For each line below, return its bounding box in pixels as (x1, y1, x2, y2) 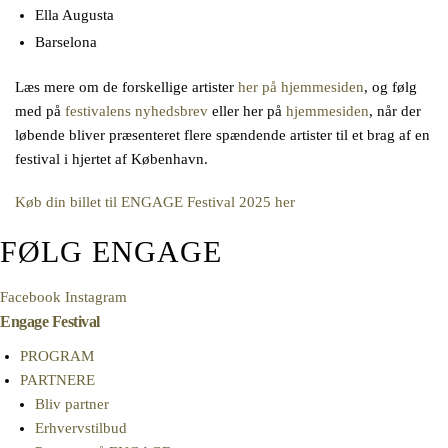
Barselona (35, 33, 97, 50)
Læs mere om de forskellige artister (15, 78, 238, 95)
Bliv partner (35, 395, 109, 412)
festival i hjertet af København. (15, 150, 208, 167)
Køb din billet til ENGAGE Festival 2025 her (15, 194, 295, 211)
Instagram (65, 288, 127, 305)
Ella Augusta (35, 6, 114, 23)
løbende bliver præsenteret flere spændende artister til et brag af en (15, 126, 430, 143)
